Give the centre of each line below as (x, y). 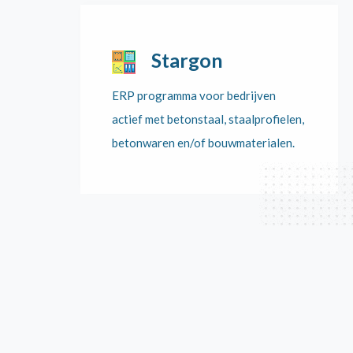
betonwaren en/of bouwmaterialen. (203, 143)
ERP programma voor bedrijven (194, 95)
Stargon (187, 60)
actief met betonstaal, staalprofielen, (208, 119)
